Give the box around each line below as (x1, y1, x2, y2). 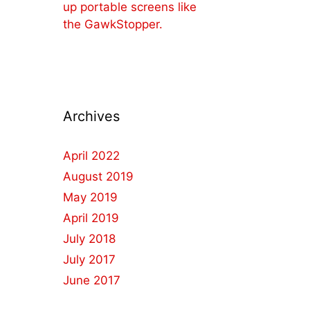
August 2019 (63, 170, 134, 183)
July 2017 (63, 253, 116, 266)
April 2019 (63, 211, 119, 225)
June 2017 (63, 273, 120, 287)
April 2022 (63, 149, 120, 163)
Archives (63, 108, 120, 125)
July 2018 (63, 232, 116, 246)
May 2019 (63, 190, 118, 204)
